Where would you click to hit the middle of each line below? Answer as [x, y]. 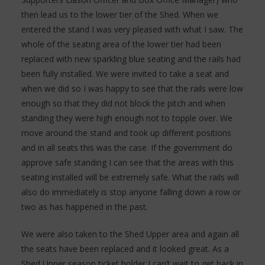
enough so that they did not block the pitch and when [123, 103]
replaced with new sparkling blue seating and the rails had [131, 59]
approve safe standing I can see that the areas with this [127, 162]
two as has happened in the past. [85, 207]
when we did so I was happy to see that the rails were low [132, 88]
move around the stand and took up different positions [126, 133]
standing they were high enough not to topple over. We [127, 118]
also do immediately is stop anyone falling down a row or [131, 192]
